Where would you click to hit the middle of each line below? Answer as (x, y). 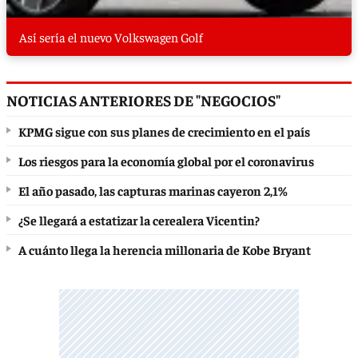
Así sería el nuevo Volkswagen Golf (111, 37)
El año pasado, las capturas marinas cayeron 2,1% (153, 191)
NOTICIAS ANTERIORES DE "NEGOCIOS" (143, 100)
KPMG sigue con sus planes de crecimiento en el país (164, 131)
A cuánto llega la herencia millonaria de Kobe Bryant (165, 250)
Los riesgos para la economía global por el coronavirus (166, 161)
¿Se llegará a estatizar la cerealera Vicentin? (139, 220)
